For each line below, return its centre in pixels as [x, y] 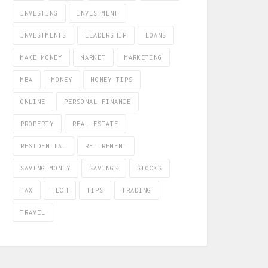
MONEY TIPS [112, 80]
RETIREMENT [106, 146]
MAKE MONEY [41, 57]
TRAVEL [33, 212]
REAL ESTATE [95, 124]
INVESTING [39, 13]
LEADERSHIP [106, 35]
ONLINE [33, 102]
